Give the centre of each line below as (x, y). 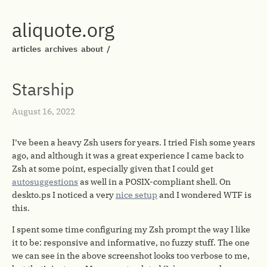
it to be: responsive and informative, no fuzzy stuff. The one (131, 243)
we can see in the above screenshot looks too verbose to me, (131, 256)
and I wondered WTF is (204, 195)
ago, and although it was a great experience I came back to (128, 156)
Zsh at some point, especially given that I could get (113, 169)
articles (27, 49)
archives (61, 49)
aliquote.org (63, 30)
